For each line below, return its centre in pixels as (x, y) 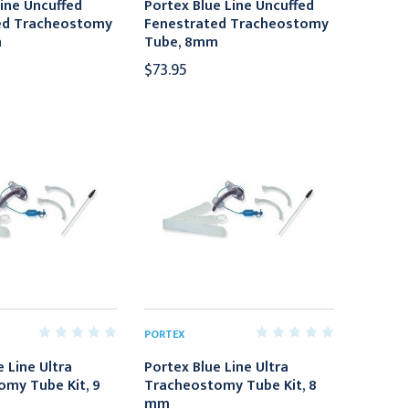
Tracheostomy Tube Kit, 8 (231, 386)
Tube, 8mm (182, 43)
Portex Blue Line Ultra (217, 367)
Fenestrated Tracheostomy (237, 25)
